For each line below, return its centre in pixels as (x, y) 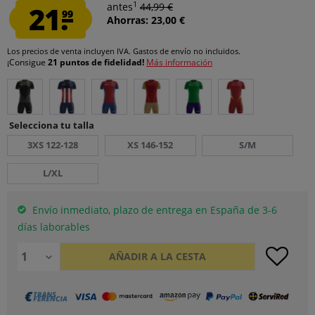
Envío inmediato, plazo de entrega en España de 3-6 (153, 210)
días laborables (54, 227)
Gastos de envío (162, 51)
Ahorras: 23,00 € (146, 20)
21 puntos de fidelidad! (97, 62)
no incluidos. (216, 51)
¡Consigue (27, 62)
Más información (179, 62)
